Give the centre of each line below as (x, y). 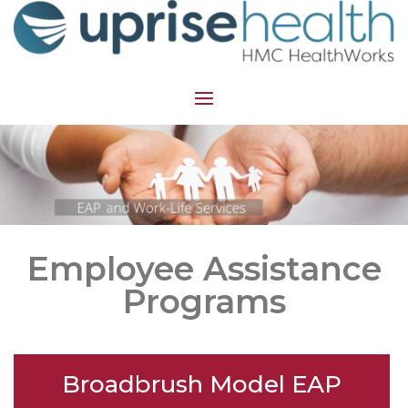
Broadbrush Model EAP (202, 384)
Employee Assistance (204, 268)
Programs (204, 301)
